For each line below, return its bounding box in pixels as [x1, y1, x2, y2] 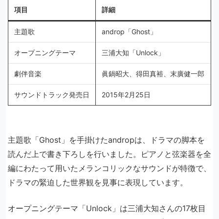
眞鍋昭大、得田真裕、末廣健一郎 [102, 69, 204, 78]
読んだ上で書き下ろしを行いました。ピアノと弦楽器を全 [8, 149, 211, 159]
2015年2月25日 [102, 90, 151, 99]
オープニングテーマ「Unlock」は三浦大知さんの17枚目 [8, 203, 206, 213]
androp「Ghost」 [102, 27, 157, 36]
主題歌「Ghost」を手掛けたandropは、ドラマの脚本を [8, 135, 205, 145]
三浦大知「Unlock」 [102, 48, 165, 57]
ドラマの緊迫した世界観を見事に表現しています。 [8, 177, 188, 187]
